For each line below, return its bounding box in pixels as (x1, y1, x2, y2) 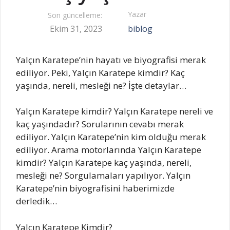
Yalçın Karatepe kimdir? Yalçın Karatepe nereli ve (16, 105, 213, 118)
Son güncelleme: (48, 10, 102, 21)
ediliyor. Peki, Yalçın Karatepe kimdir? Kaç (16, 66, 185, 79)
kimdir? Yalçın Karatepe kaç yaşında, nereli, (16, 157, 191, 169)
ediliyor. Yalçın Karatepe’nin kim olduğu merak (16, 131, 206, 143)
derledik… (16, 195, 57, 207)
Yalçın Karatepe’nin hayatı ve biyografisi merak (16, 53, 206, 66)
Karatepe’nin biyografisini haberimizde (16, 182, 175, 195)
